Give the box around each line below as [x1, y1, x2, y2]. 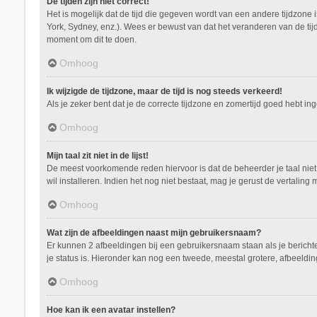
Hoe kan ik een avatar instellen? [46, 304, 175, 315]
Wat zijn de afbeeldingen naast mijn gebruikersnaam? [46, 227, 261, 238]
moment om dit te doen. [46, 34, 137, 45]
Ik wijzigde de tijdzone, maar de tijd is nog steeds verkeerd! [46, 86, 282, 96]
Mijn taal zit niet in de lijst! [46, 150, 149, 161]
